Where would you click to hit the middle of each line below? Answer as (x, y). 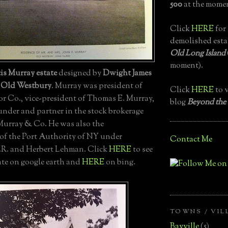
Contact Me (191, 139)
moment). (187, 66)
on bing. (120, 163)
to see (142, 150)
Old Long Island (198, 53)
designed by (80, 74)
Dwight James (127, 74)
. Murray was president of (97, 87)
